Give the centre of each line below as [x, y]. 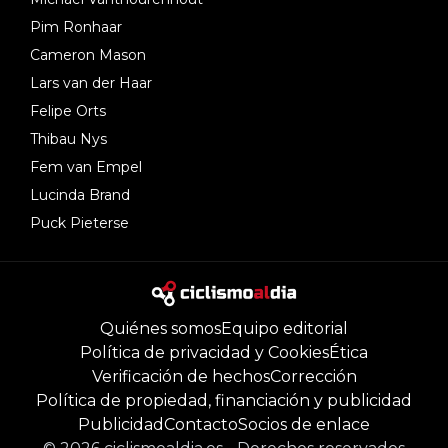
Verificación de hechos [180, 376]
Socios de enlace [304, 424]
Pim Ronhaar [76, 26]
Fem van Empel [86, 166]
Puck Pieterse [79, 222]
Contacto [201, 424]
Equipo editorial [284, 328]
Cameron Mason [88, 54]
